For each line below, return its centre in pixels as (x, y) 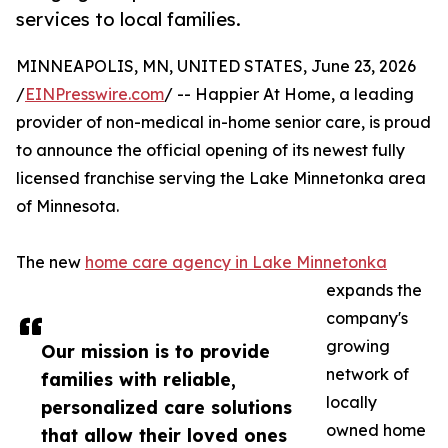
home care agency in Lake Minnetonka (236, 262)
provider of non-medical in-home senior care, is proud (223, 122)
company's (367, 318)
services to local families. (128, 19)
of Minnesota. (67, 206)
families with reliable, (138, 379)
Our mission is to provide (155, 351)
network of (367, 374)
